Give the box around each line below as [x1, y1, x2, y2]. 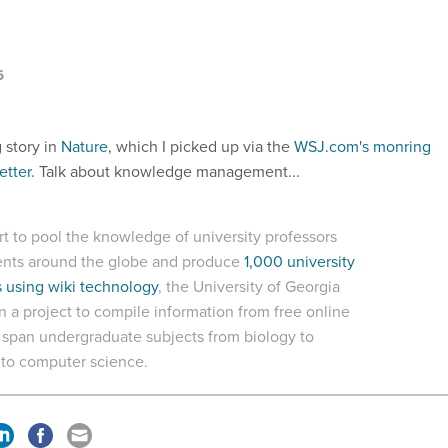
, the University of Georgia [158, 275, 340, 298]
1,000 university [244, 250, 355, 273]
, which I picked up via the [108, 135, 294, 158]
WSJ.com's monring [294, 135, 431, 158]
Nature [61, 135, 108, 158]
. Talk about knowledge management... [31, 160, 300, 183]
